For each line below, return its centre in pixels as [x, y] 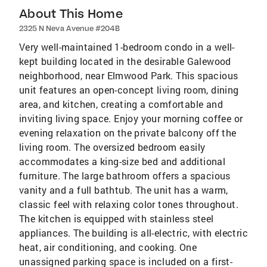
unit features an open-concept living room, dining [129, 90]
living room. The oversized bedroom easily [112, 147]
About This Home [71, 14]
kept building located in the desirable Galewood [125, 61]
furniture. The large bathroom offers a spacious [125, 176]
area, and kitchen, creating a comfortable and [121, 104]
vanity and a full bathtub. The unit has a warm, [124, 190]
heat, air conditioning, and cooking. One [108, 247]
